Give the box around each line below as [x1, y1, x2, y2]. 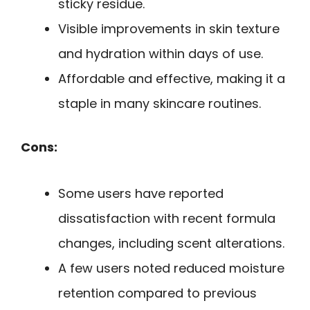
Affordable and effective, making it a [58, 70, 285, 88]
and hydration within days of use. [58, 45, 263, 63]
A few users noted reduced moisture [58, 259, 284, 277]
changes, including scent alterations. [58, 234, 284, 252]
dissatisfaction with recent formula [58, 209, 275, 227]
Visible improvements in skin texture [58, 20, 280, 38]
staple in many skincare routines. [58, 95, 261, 113]
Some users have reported [58, 184, 224, 202]
